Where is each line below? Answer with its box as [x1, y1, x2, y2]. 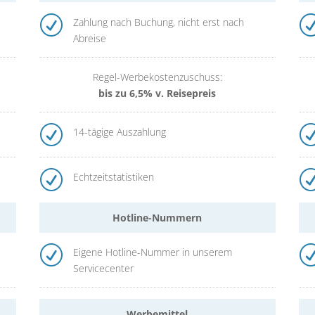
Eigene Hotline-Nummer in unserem [72, 245, 232, 259]
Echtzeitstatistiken [72, 169, 154, 184]
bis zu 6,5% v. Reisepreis [98, 86, 217, 100]
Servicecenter [72, 262, 134, 276]
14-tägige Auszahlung [72, 124, 166, 139]
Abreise [72, 31, 106, 45]
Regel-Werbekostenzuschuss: [92, 70, 222, 84]
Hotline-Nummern [112, 211, 202, 224]
